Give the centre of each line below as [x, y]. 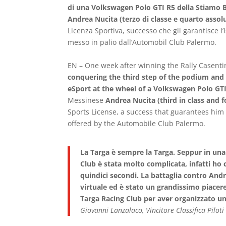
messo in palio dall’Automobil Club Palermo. [142, 42]
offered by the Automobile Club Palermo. [137, 123]
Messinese [87, 100]
